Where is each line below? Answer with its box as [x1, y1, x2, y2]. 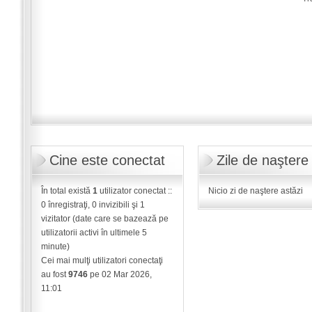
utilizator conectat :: [97, 186, 172, 196]
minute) [40, 242, 70, 252]
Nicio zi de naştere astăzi [208, 186, 303, 196]
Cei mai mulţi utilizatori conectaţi [40, 256, 163, 266]
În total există [40, 186, 93, 196]
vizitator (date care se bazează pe [40, 214, 169, 224]
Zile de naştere [216, 153, 309, 169]
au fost [40, 270, 68, 280]
